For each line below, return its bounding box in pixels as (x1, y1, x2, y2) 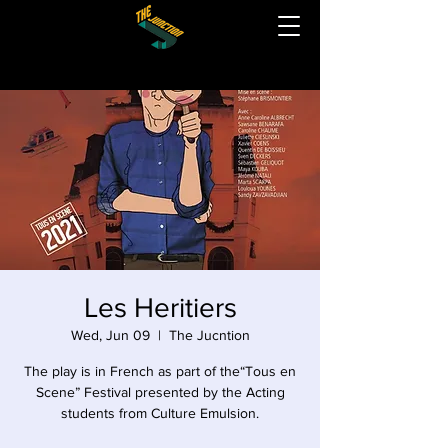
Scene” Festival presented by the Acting (35, 384, 285, 400)
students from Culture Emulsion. (61, 405, 259, 421)
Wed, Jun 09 (70, 327, 150, 343)
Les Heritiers (83, 292, 237, 323)
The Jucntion (168, 327, 250, 343)
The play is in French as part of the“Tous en (24, 363, 296, 379)
